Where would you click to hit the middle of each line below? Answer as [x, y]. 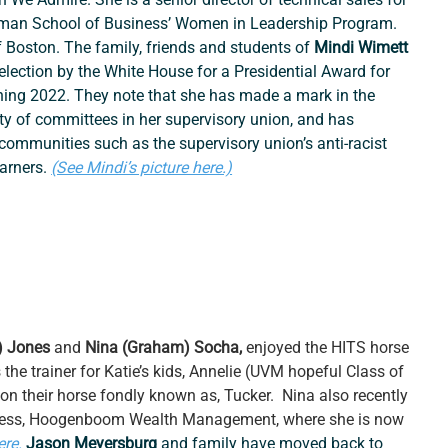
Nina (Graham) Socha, [166, 348]
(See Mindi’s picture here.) [142, 168]
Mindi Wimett [363, 48]
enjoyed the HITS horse [330, 348]
